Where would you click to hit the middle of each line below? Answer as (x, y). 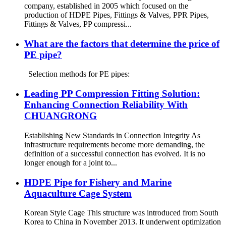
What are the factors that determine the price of (122, 43)
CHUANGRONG (61, 116)
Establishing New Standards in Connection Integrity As (112, 135)
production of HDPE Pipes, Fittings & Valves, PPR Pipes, (117, 15)
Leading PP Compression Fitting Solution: (112, 94)
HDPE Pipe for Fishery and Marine (98, 182)
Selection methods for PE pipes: (79, 74)
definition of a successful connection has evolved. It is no (115, 153)
